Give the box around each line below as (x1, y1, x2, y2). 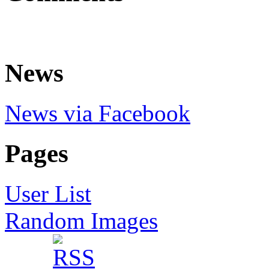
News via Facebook (5, 100, 190, 126)
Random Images (5, 207, 158, 234)
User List (5, 180, 91, 207)
